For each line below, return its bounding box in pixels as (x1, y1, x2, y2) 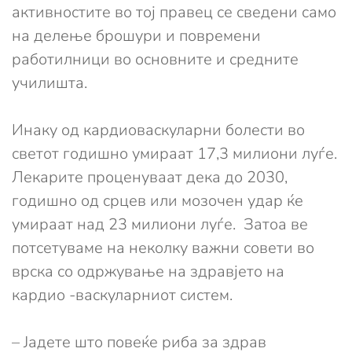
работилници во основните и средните (12, 49, 299, 71)
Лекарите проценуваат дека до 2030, (12, 167, 288, 189)
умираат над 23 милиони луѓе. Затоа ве (12, 214, 308, 236)
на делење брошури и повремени (12, 25, 261, 47)
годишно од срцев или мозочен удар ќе (12, 190, 303, 212)
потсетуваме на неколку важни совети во (12, 237, 314, 259)
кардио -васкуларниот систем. (12, 284, 233, 306)
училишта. (12, 72, 87, 94)
